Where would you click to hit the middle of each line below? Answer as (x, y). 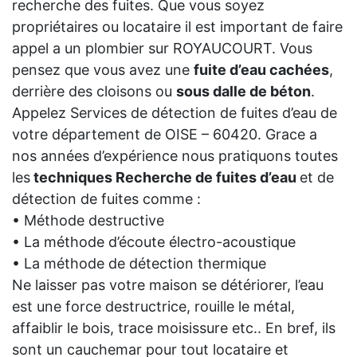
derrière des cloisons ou (94, 91)
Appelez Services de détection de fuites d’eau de (175, 112)
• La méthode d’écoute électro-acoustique (154, 241)
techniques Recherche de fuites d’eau (165, 177)
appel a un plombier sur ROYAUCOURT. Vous (162, 48)
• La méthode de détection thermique (139, 263)
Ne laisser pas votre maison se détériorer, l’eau (168, 284)
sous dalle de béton (243, 91)
